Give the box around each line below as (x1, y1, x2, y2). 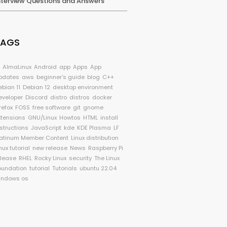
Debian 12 (23, 83, 51, 91)
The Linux (94, 154, 120, 162)
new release (32, 144, 68, 152)
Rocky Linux (34, 154, 67, 162)
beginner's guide (36, 73, 85, 81)
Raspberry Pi (88, 144, 124, 152)
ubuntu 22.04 (80, 164, 117, 172)
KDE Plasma (77, 124, 111, 132)
